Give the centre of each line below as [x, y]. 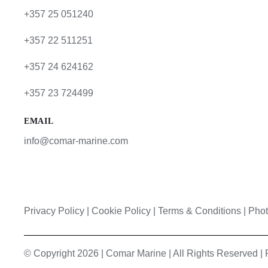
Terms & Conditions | [203, 211]
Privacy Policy [54, 211]
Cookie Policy [121, 211]
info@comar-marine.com [76, 141]
